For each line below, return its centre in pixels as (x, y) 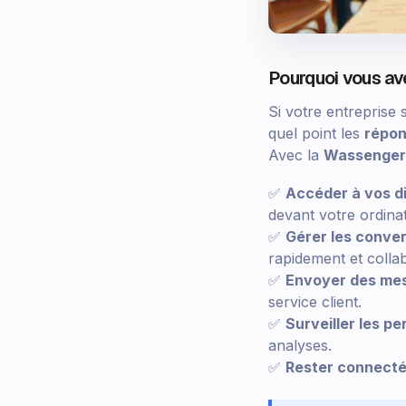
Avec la (296, 155)
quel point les (316, 133)
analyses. (300, 345)
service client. (315, 301)
